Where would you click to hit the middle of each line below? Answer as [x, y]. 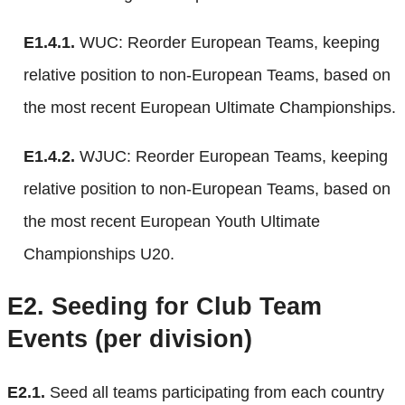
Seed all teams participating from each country [215, 392]
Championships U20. [99, 254]
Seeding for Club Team [183, 307]
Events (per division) [130, 339]
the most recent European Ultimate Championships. [210, 107]
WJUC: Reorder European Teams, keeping [231, 156]
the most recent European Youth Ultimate [172, 221]
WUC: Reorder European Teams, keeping [227, 42]
